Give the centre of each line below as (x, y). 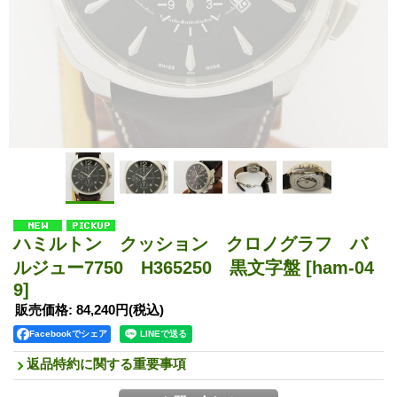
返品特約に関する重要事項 (106, 363)
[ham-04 (340, 267)
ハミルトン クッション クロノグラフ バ (191, 243)
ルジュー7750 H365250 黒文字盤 (160, 267)
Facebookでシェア (68, 333)
